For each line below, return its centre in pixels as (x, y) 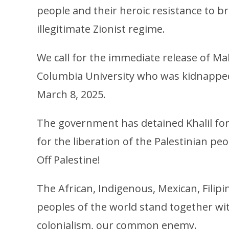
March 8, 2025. (73, 94)
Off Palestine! (70, 159)
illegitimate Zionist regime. (102, 29)
